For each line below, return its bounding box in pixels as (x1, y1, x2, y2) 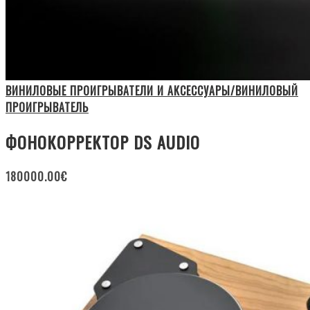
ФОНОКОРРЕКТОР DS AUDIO (6, 129, 200, 155)
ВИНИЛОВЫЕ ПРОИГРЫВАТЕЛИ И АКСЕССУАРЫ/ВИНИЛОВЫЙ (6, 82, 298, 100)
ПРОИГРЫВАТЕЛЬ (6, 99, 89, 116)
